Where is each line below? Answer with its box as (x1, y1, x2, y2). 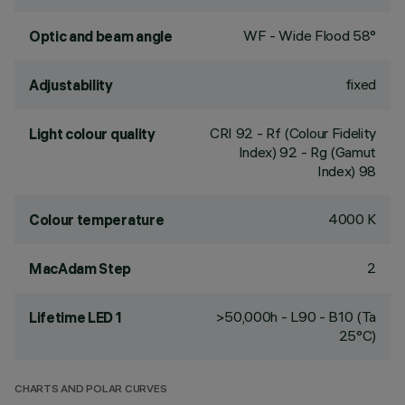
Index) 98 (316, 162, 376, 180)
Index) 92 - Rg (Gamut (238, 143, 376, 161)
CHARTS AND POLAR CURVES (14, 384, 167, 396)
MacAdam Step (29, 259, 132, 278)
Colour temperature (29, 211, 165, 229)
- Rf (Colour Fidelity (253, 124, 376, 142)
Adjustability (29, 76, 113, 94)
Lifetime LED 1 (29, 308, 122, 326)
